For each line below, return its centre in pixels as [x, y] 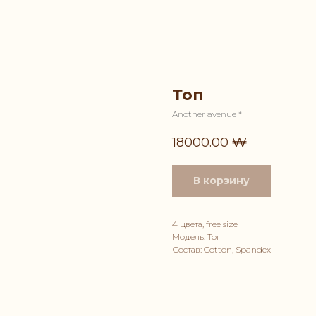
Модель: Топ [197, 237]
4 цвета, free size [205, 224]
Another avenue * [207, 114]
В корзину [221, 181]
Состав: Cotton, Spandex [221, 250]
